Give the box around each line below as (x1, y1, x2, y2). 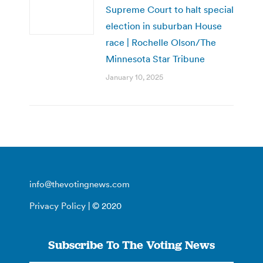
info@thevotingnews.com (29, 178, 130, 190)
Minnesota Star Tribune (106, 52, 205, 65)
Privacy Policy (29, 200, 86, 211)
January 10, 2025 (106, 72, 163, 82)
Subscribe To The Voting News (48, 237, 215, 252)
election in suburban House (106, 19, 222, 32)
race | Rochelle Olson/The (106, 36, 216, 48)
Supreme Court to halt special (106, 3, 234, 15)
